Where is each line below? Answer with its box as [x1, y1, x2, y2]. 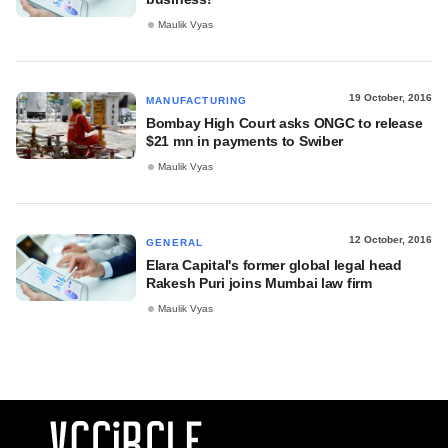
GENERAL [146, 237, 204, 248]
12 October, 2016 [349, 234, 432, 245]
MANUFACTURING [146, 95, 248, 106]
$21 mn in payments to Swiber [146, 133, 344, 149]
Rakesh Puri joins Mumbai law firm [146, 275, 372, 291]
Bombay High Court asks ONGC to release [146, 115, 423, 131]
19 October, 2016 [349, 92, 432, 103]
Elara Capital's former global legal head [146, 257, 402, 273]
